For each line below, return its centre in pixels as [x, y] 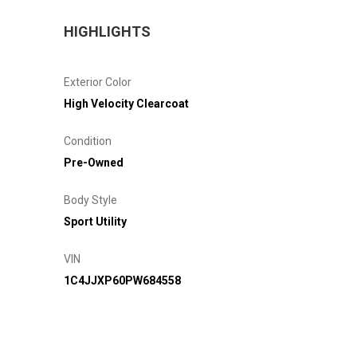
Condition [88, 141]
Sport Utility [95, 221]
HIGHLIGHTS [107, 31]
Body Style [90, 200]
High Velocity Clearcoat [126, 103]
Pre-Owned [94, 162]
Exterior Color [98, 82]
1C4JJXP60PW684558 [122, 280]
